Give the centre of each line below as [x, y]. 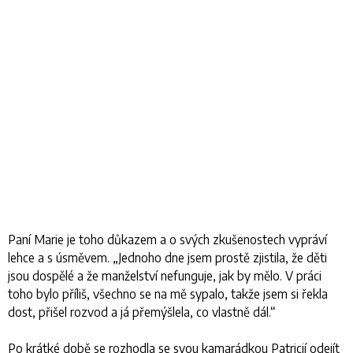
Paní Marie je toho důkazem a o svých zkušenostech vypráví [167, 239]
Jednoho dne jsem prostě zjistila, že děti [223, 257]
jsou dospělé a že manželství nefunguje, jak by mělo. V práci [165, 275]
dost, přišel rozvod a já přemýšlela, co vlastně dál [138, 312]
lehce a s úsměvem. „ [63, 257]
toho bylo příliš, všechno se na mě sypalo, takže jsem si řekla [168, 294]
